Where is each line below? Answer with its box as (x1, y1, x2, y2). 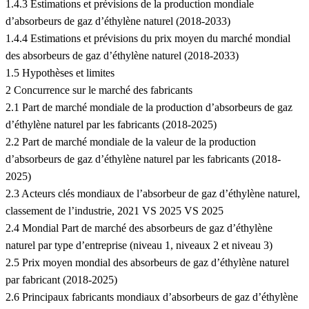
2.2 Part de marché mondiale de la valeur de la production (6, 136, 256, 148)
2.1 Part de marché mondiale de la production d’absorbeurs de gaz (6, 101, 292, 114)
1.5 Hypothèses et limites (6, 67, 114, 79)
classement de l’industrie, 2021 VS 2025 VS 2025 (6, 205, 223, 217)
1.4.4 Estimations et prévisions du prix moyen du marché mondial (6, 32, 290, 45)
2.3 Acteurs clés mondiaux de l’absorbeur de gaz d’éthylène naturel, (6, 188, 300, 200)
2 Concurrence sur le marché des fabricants (6, 84, 192, 97)
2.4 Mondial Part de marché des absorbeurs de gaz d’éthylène (6, 222, 272, 235)
